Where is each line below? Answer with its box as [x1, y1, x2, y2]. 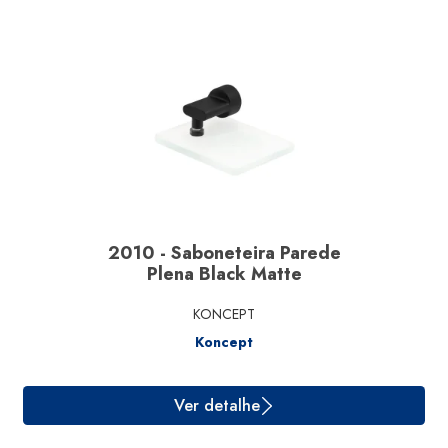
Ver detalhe [193, 396, 290, 423]
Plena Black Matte [146, 261, 302, 287]
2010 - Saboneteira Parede [107, 240, 341, 266]
